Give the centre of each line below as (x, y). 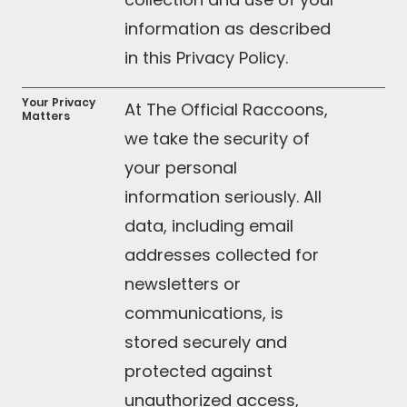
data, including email (208, 226)
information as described (227, 29)
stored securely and (205, 342)
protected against (198, 372)
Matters (46, 116)
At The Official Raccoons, (226, 110)
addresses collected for (221, 255)
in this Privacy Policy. (206, 58)
